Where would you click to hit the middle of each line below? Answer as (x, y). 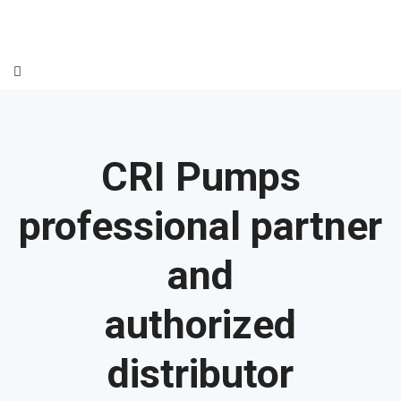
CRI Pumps (200, 177)
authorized (200, 324)
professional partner (200, 226)
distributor (200, 374)
